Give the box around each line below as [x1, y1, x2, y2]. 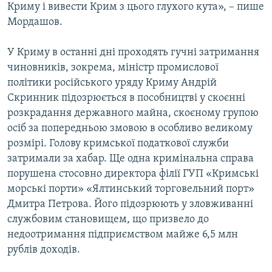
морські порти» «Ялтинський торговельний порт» [7, 183, 254, 195]
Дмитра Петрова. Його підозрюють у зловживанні [7, 198, 253, 210]
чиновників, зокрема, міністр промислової [7, 61, 219, 73]
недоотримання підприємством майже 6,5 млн [7, 228, 238, 240]
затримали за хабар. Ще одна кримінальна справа [7, 152, 254, 165]
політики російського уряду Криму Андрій [7, 76, 217, 89]
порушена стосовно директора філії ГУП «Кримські [7, 168, 259, 180]
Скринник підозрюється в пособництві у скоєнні [7, 92, 245, 104]
